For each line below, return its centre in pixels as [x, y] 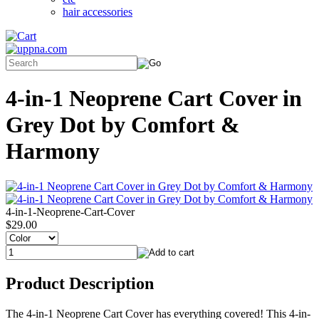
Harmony [53, 151]
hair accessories [98, 12]
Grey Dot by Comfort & [123, 125]
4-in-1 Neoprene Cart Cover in [154, 99]
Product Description [80, 283]
